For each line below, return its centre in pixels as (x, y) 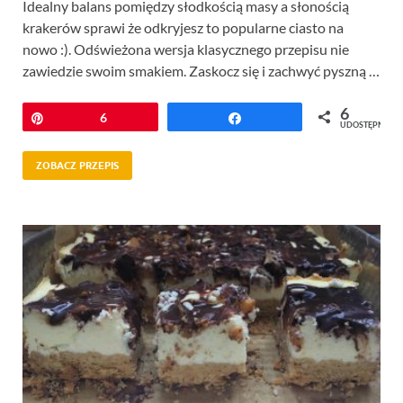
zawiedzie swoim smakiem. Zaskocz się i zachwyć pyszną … (201, 70)
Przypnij (79, 117)
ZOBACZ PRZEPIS (77, 165)
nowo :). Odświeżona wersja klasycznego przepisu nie (186, 49)
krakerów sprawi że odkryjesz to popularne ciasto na (183, 27)
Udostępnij (284, 117)
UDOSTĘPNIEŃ (369, 124)
